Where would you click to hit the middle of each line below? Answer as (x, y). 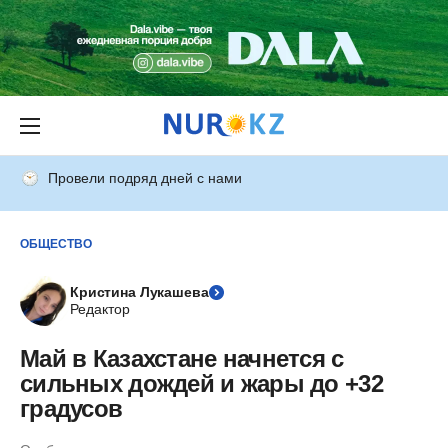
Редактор (100, 309)
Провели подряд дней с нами (145, 178)
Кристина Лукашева (139, 292)
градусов (71, 408)
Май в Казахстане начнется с (182, 358)
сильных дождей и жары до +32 (201, 383)
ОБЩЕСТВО (56, 243)
